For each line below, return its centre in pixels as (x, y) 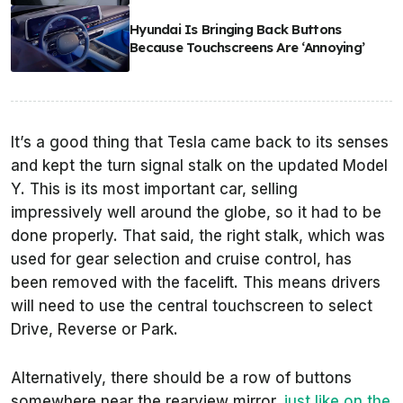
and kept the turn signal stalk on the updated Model (199, 166)
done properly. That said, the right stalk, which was (198, 236)
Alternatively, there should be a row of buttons (181, 378)
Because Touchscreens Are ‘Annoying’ (247, 48)
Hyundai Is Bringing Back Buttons (236, 30)
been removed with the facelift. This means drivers (196, 283)
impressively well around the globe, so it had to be (196, 213)
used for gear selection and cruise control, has (181, 260)
